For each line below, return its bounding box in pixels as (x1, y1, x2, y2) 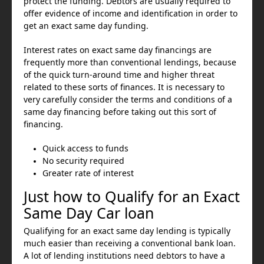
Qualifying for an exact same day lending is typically (24, 227, 230, 235)
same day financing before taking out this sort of (24, 108, 216, 116)
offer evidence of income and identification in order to (24, 9, 237, 18)
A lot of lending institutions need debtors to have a (24, 252, 225, 260)
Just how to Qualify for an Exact (24, 190, 240, 204)
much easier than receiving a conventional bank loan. (24, 239, 236, 247)
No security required (42, 157, 124, 165)
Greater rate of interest (42, 169, 134, 177)
